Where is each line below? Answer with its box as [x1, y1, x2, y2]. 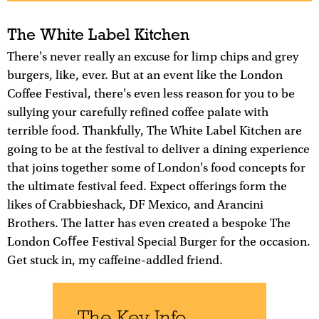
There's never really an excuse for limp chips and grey [7, 49, 298, 64]
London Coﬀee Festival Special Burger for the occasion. [7, 234, 310, 249]
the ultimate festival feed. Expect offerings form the [7, 179, 287, 194]
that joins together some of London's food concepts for [7, 160, 305, 175]
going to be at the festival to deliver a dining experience [7, 142, 310, 157]
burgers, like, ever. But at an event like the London [7, 68, 283, 83]
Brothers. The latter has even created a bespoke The [7, 216, 291, 231]
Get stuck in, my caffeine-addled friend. [7, 253, 223, 268]
